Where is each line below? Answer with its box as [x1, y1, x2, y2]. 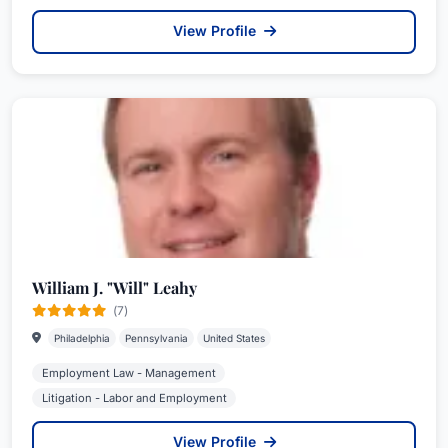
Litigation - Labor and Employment [41, 391, 227, 405]
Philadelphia [54, 332, 110, 344]
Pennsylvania [125, 332, 188, 344]
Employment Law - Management [41, 366, 216, 380]
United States [203, 332, 265, 344]
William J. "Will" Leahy [32, 277, 197, 298]
